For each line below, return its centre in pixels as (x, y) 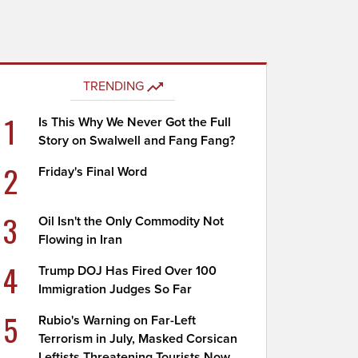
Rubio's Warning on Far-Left (117, 320)
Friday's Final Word (93, 172)
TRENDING (113, 86)
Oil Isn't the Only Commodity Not (131, 221)
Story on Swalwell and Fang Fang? (137, 141)
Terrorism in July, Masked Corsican (138, 339)
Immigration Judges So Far (115, 289)
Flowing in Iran (81, 240)
